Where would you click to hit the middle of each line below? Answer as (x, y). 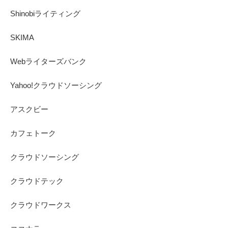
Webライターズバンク (48, 61)
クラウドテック (37, 181)
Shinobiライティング (45, 13)
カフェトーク (33, 133)
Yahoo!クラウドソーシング (56, 85)
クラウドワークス (41, 205)
